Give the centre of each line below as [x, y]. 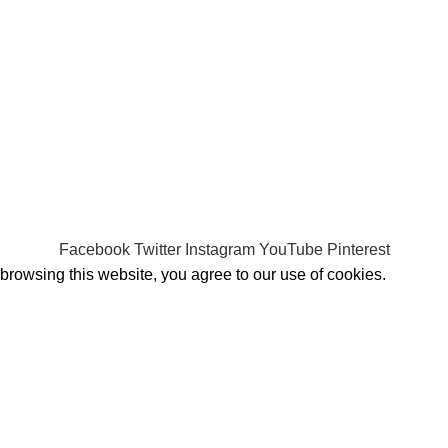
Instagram [219, 249]
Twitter [157, 249]
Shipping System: [77, 129]
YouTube [290, 249]
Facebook [94, 249]
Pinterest [358, 249]
